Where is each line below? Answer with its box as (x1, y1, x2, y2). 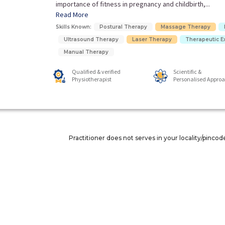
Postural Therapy (99, 24, 147, 31)
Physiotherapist (72, 75, 112, 83)
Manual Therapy (63, 49, 108, 56)
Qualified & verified (72, 68, 121, 76)
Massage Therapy (160, 24, 210, 31)
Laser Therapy (132, 36, 172, 43)
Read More (55, 10, 88, 20)
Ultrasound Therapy (63, 36, 119, 43)
